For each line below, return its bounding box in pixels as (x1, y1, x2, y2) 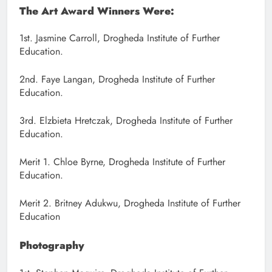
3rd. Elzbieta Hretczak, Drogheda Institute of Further (19, 114, 233, 128)
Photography (19, 238, 84, 253)
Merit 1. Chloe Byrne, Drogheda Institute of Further (19, 155, 225, 169)
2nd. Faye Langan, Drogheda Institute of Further (19, 72, 215, 87)
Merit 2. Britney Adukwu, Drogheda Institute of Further (19, 196, 240, 211)
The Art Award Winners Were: (19, 3, 174, 18)
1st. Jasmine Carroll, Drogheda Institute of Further (19, 31, 220, 46)
